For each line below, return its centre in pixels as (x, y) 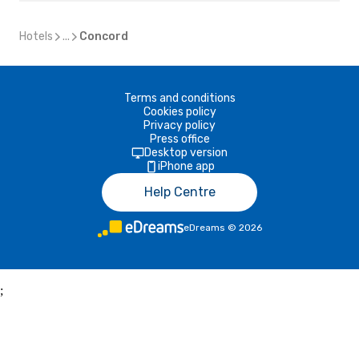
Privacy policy (179, 125)
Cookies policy (179, 112)
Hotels (36, 36)
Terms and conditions (179, 98)
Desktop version (186, 153)
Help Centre (179, 192)
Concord (104, 36)
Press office (179, 139)
